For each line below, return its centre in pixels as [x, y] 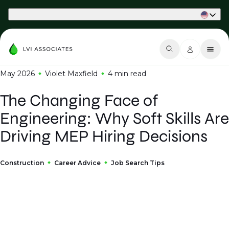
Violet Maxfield [71, 74]
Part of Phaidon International [52, 14]
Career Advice [77, 163]
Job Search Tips [138, 163]
